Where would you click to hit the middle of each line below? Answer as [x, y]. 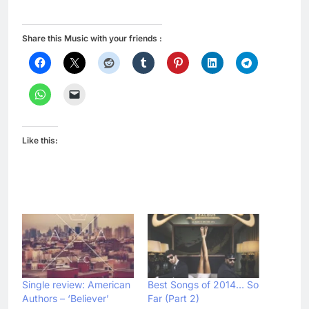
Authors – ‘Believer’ [66, 298]
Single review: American [76, 284]
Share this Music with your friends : [92, 39]
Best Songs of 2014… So [203, 284]
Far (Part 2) [173, 298]
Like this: [40, 141]
